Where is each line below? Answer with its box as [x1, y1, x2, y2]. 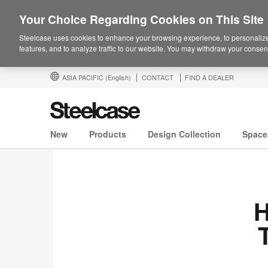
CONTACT [142, 72, 173, 82]
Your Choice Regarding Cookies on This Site [19, 11, 264, 28]
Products [89, 128, 126, 141]
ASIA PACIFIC [62, 72, 105, 82]
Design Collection [148, 128, 221, 141]
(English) [105, 72, 131, 82]
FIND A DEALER [185, 72, 234, 82]
